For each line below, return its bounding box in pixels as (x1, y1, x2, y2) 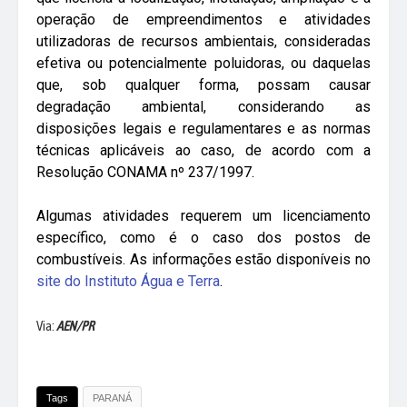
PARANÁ (93, 392, 132, 403)
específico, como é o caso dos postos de (36, 229, 371, 246)
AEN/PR (56, 318, 94, 333)
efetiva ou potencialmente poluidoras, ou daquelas (36, 55, 371, 72)
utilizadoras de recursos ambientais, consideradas (36, 33, 371, 50)
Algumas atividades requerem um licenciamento (36, 207, 371, 224)
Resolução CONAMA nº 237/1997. (36, 164, 254, 181)
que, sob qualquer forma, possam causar (36, 76, 371, 94)
